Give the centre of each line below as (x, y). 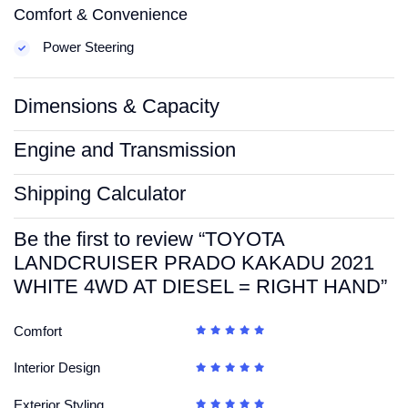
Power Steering (87, 47)
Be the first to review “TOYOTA (149, 240)
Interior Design (57, 368)
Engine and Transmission (125, 150)
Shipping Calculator (100, 194)
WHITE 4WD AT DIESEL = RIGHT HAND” (200, 287)
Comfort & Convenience (101, 15)
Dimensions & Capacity (117, 107)
